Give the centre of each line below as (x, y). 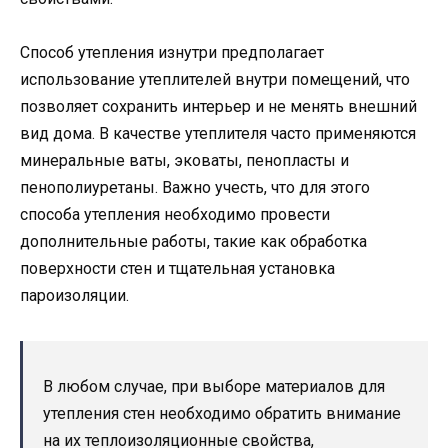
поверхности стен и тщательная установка (177, 268)
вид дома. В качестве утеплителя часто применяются (218, 133)
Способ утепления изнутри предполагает (172, 52)
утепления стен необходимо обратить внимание (222, 413)
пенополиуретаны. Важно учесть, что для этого (195, 187)
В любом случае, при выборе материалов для (214, 386)
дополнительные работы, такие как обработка (193, 241)
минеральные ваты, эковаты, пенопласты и (184, 160)
